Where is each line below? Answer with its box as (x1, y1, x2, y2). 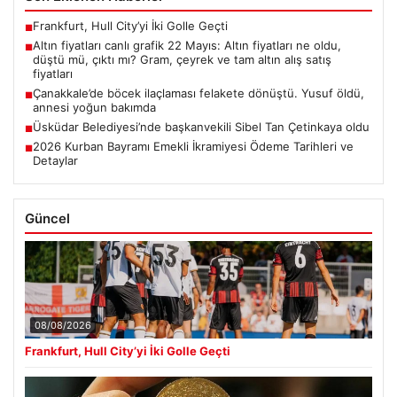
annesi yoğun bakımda (33, 100, 156, 115)
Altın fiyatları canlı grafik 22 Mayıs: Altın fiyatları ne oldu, (33, 38, 341, 53)
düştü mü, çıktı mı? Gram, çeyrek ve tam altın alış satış (33, 52, 331, 67)
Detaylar (33, 153, 78, 168)
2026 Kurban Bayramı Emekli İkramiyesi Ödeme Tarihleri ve (33, 139, 354, 154)
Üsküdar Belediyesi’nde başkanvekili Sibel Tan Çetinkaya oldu (33, 120, 370, 135)
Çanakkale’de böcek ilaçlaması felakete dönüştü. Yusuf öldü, (33, 86, 364, 101)
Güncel (25, 210, 70, 228)
